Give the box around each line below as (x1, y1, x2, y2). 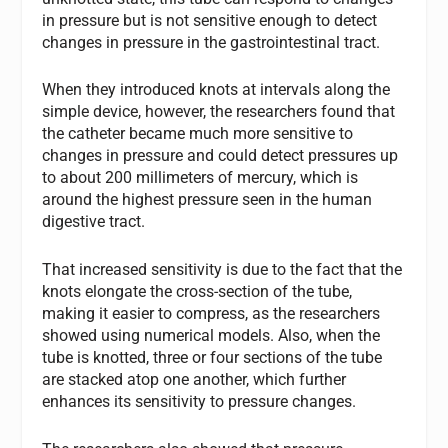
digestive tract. (42, 212, 146, 232)
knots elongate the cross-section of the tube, (42, 281, 353, 301)
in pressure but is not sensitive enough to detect (42, 10, 378, 30)
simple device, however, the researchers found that (42, 102, 396, 122)
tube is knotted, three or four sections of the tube (42, 347, 383, 367)
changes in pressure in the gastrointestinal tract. (42, 32, 381, 52)
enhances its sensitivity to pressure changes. (42, 391, 357, 411)
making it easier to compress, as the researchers (42, 303, 381, 323)
